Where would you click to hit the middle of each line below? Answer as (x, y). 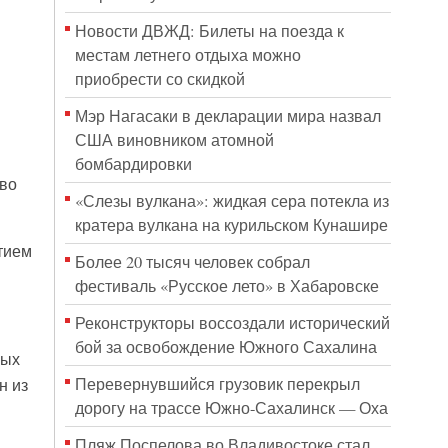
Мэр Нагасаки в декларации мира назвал (227, 116)
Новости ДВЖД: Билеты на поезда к (209, 31)
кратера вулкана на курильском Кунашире (231, 225)
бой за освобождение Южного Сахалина (225, 347)
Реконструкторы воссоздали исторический (232, 323)
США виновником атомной (174, 140)
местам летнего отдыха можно (187, 55)
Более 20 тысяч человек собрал (192, 262)
